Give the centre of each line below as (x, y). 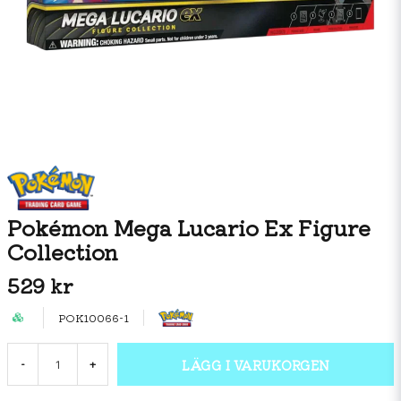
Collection (63, 251)
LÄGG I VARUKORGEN (256, 364)
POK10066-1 (94, 317)
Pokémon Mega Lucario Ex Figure (189, 227)
